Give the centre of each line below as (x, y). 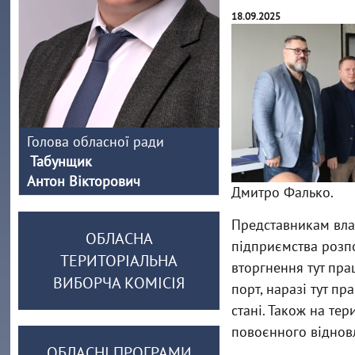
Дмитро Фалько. (282, 192)
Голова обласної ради (96, 141)
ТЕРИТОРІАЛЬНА (119, 261)
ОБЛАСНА (119, 239)
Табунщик (60, 161)
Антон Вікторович (86, 181)
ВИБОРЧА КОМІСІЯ (119, 283)
